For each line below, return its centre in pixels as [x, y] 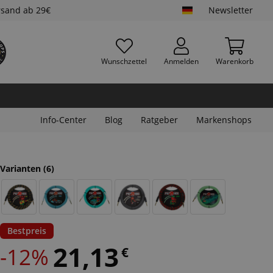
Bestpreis [27, 231]
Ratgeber [159, 120]
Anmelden [181, 61]
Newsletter [231, 10]
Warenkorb [235, 61]
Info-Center [63, 120]
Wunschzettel [124, 61]
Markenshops [224, 120]
